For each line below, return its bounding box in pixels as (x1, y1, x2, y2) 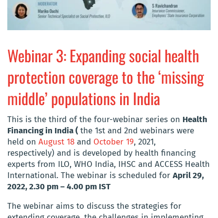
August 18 (38, 136, 74, 147)
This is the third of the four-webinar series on (7, 114, 182, 125)
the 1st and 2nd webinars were (80, 125, 194, 136)
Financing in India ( (7, 125, 80, 136)
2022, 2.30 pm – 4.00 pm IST (7, 181, 110, 192)
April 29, (173, 170, 204, 181)
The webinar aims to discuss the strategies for (7, 200, 182, 211)
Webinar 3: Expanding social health (7, 43, 199, 67)
